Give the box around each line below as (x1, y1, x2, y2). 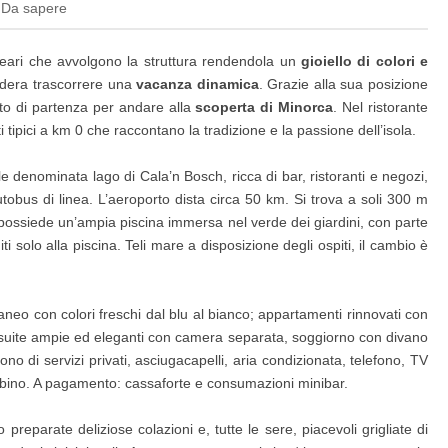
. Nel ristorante (333, 99, 429, 115)
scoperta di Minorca (190, 99, 334, 115)
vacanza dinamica (136, 76, 259, 92)
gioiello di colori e (300, 53, 429, 69)
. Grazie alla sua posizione (258, 76, 429, 92)
